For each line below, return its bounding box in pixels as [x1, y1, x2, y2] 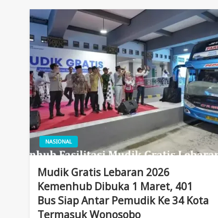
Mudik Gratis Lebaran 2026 [37, 165, 170, 179]
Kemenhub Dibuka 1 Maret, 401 [37, 180, 193, 193]
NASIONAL [45, 138, 73, 145]
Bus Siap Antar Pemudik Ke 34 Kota [37, 194, 209, 207]
